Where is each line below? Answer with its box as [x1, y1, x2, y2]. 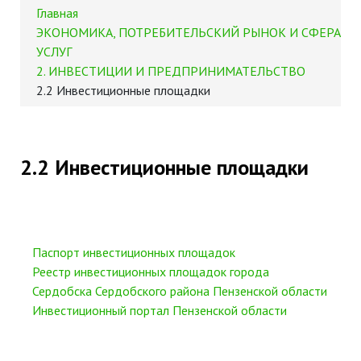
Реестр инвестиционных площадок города [31, 263, 269, 280]
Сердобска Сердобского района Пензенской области [31, 283, 327, 299]
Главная [35, 5, 78, 21]
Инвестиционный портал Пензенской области [31, 302, 287, 318]
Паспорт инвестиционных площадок [31, 244, 235, 260]
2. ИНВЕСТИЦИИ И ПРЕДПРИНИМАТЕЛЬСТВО [35, 63, 305, 79]
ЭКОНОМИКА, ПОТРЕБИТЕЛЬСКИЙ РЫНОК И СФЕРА [35, 24, 341, 40]
